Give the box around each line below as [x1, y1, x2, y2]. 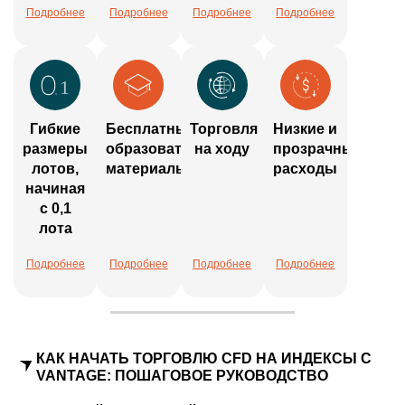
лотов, [32, 161, 80, 177]
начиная [25, 181, 86, 197]
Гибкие [30, 121, 81, 137]
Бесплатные [106, 121, 197, 137]
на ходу [194, 141, 250, 157]
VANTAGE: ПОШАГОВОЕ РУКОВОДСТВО [36, 368, 328, 384]
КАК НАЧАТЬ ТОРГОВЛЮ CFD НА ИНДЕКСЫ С [36, 351, 372, 367]
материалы [106, 161, 189, 177]
